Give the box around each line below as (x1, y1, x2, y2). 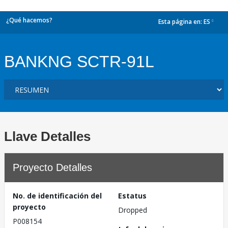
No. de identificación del (13, 191, 102, 201)
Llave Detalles (4, 129, 91, 144)
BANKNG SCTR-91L (4, 52, 154, 71)
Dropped (118, 205, 147, 215)
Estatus (118, 191, 147, 201)
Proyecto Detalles (13, 162, 92, 173)
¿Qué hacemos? (6, 16, 52, 24)
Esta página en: (158, 17, 204, 26)
